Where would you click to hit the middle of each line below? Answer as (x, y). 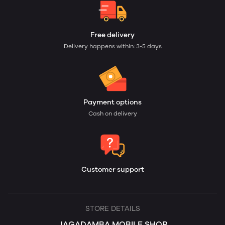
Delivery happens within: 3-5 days (113, 46)
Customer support (113, 170)
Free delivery (113, 35)
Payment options (113, 102)
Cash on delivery (113, 114)
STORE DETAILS (113, 209)
